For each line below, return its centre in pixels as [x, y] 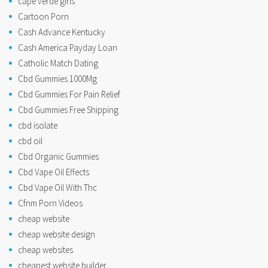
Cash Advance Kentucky [62, 32]
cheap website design [57, 234]
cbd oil [30, 141]
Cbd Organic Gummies [58, 156]
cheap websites [45, 249]
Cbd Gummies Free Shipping [68, 109]
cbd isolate [38, 125]
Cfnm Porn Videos [50, 203]
